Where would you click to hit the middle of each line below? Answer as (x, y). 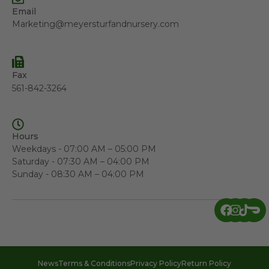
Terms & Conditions (94, 263)
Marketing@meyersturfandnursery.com (95, 24)
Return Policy (206, 263)
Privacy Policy (156, 263)
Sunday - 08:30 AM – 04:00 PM (78, 174)
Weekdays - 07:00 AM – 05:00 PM (84, 149)
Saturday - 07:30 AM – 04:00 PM (81, 161)
